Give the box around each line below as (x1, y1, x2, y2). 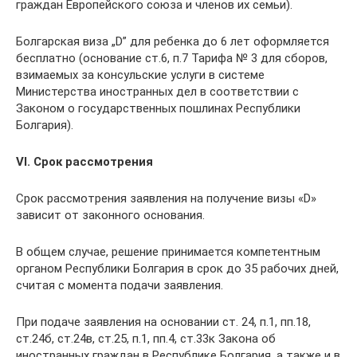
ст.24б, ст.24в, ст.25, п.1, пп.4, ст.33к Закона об (16, 331, 276, 346)
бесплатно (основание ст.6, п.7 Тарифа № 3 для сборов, (16, 50, 328, 65)
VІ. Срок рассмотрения (16, 154, 153, 169)
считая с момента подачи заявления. (16, 277, 223, 292)
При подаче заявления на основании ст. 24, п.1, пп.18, (16, 314, 311, 329)
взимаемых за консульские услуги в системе (16, 67, 265, 82)
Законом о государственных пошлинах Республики (16, 100, 300, 116)
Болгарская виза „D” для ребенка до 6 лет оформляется (16, 33, 329, 49)
